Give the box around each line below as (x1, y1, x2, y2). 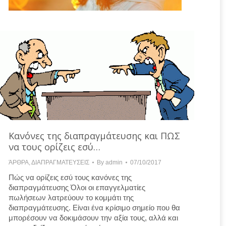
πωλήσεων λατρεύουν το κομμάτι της (9, 193, 134, 202)
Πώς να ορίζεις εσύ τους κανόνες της (9, 173, 132, 182)
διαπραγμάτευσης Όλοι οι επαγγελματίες (9, 183, 145, 192)
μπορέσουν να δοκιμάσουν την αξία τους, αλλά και (9, 213, 178, 222)
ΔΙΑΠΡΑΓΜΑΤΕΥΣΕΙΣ (31, 158, 89, 166)
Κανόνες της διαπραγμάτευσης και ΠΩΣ (9, 129, 180, 142)
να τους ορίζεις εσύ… (9, 140, 100, 153)
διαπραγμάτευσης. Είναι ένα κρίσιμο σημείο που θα (9, 203, 180, 212)
